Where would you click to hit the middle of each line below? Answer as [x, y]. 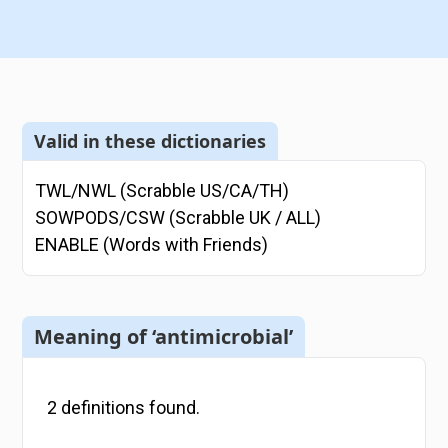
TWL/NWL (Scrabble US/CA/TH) [162, 191]
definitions [103, 408]
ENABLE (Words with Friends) [152, 245]
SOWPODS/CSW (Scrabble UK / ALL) [178, 218]
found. [173, 408]
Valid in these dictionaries [150, 140]
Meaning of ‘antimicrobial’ [164, 336]
